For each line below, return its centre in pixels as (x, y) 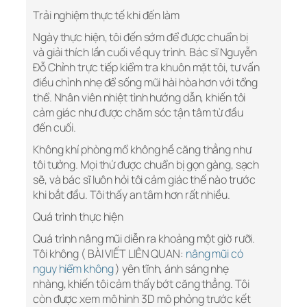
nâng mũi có (214, 254)
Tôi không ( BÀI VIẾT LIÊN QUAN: (109, 254)
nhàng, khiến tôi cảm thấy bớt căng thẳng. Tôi (141, 284)
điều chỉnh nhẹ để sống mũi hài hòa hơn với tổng (146, 83)
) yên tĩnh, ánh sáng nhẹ (171, 269)
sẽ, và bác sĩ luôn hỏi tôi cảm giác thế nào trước (145, 180)
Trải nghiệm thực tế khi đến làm (106, 15)
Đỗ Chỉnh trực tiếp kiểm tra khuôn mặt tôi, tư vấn (147, 67)
